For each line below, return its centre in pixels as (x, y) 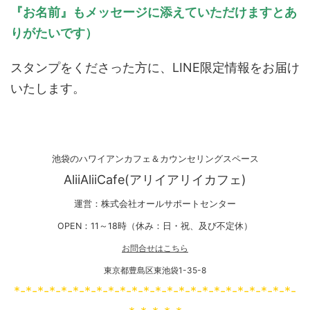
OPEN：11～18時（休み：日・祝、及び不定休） (155, 226)
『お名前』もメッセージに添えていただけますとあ (154, 12)
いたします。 (48, 88)
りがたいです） (54, 33)
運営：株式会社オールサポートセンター (155, 203)
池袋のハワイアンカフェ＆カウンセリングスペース (155, 158)
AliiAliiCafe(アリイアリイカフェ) (155, 179)
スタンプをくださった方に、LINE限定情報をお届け (155, 67)
